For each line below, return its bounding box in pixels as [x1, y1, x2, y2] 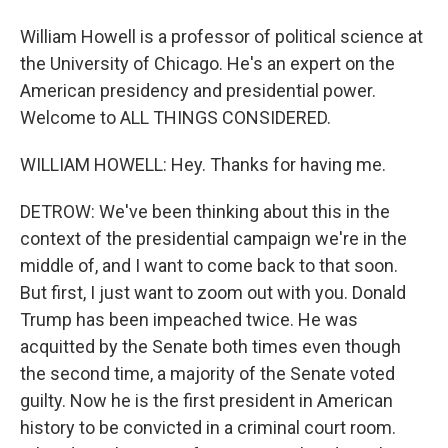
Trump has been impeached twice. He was [20, 309, 358, 330]
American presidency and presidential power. [20, 80, 376, 101]
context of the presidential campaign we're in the [20, 228, 407, 249]
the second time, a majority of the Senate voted [20, 363, 395, 384]
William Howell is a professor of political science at [20, 26, 423, 47]
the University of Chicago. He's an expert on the [20, 53, 395, 74]
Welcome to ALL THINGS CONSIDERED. [20, 107, 331, 128]
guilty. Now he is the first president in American [20, 390, 393, 411]
